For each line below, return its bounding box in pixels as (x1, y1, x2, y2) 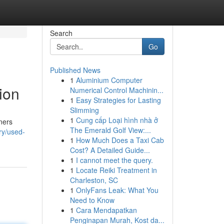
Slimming (69, 105, 99, 115)
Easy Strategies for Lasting (75, 95, 161, 105)
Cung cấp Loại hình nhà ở (75, 115, 158, 125)
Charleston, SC (69, 175, 118, 185)
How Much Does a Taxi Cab (75, 135, 164, 145)
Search (49, 28, 72, 38)
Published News (49, 65, 100, 75)
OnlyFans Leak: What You (75, 185, 158, 195)
